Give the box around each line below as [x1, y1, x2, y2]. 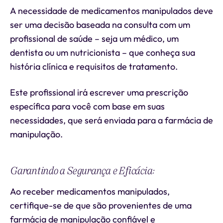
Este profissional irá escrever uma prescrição [10, 87, 188, 98]
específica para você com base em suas [10, 101, 165, 112]
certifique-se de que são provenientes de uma [10, 200, 192, 211]
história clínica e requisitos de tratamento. [10, 61, 178, 72]
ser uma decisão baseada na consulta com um [10, 19, 190, 30]
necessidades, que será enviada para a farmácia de [10, 114, 213, 126]
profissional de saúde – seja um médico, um [10, 33, 179, 44]
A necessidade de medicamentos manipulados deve [10, 5, 213, 16]
